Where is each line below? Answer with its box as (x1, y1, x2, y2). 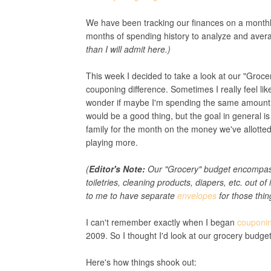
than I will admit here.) (86, 43, 171, 55)
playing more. (86, 136, 138, 148)
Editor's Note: (89, 163, 145, 175)
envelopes (177, 189, 217, 201)
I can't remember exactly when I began (86, 216, 237, 228)
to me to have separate (86, 189, 177, 201)
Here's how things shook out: (86, 256, 197, 268)
